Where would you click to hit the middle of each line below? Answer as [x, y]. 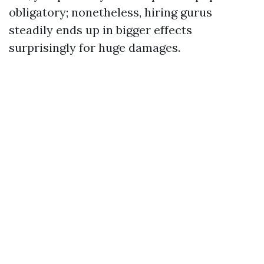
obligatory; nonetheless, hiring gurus [110, 12]
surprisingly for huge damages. [95, 47]
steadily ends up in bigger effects [100, 30]
